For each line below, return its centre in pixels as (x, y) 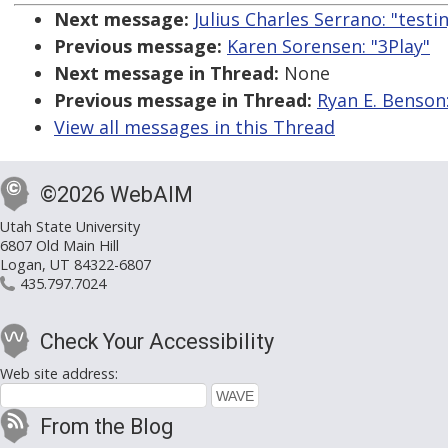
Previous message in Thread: (183, 100)
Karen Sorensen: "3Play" (328, 46)
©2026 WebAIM (116, 195)
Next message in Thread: (166, 73)
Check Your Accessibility (157, 342)
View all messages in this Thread (194, 127)
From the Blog (106, 427)
